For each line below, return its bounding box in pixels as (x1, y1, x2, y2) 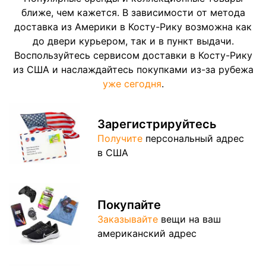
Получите (97, 132, 143, 145)
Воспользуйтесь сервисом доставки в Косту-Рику (14, 49, 252, 61)
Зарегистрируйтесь (97, 117, 217, 132)
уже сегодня (102, 77, 161, 90)
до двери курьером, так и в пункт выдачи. (32, 34, 234, 47)
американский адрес (97, 227, 197, 239)
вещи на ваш (158, 213, 221, 225)
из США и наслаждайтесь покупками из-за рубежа (12, 63, 254, 75)
